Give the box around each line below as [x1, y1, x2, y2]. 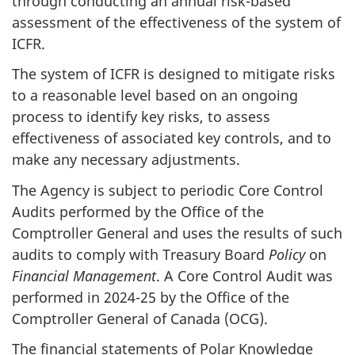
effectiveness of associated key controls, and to [12, 128, 331, 148]
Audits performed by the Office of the [12, 201, 264, 221]
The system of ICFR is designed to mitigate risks [12, 64, 335, 84]
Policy [269, 244, 309, 264]
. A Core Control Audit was [156, 265, 333, 285]
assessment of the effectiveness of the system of [12, 12, 341, 32]
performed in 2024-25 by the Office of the [12, 287, 289, 307]
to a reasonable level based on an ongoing [12, 86, 298, 105]
